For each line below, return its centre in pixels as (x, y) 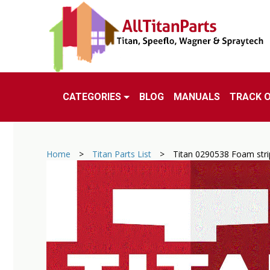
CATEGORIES (92, 97)
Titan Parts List (122, 154)
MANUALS (196, 97)
